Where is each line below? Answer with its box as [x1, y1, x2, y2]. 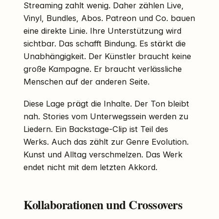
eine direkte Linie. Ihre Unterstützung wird [23, 26, 181, 36]
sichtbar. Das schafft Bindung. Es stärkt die [23, 39, 186, 49]
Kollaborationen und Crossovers [23, 196, 183, 214]
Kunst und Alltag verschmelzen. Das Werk [23, 150, 182, 160]
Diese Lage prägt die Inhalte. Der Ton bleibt [23, 99, 189, 109]
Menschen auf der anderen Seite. [23, 77, 150, 87]
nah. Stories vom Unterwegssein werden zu [23, 111, 188, 122]
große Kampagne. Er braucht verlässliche [23, 64, 182, 74]
